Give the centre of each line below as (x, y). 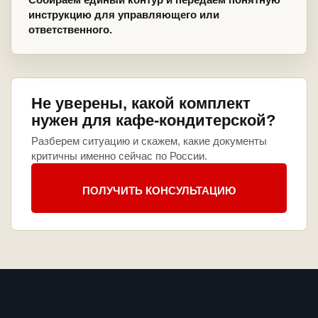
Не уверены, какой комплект (141, 104)
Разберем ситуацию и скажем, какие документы (149, 141)
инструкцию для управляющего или (124, 15)
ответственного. (70, 30)
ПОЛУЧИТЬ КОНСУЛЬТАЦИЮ (159, 190)
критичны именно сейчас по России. (119, 156)
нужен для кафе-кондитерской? (153, 121)
